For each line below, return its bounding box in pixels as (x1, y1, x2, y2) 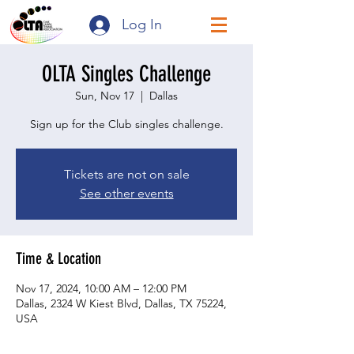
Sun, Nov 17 (75, 88, 134, 103)
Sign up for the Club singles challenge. (29, 117, 224, 131)
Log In (121, 16, 162, 33)
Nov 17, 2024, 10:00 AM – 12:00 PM (16, 281, 186, 296)
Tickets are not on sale (63, 167, 190, 182)
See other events (79, 186, 174, 201)
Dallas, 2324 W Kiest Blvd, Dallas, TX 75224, (16, 296, 227, 311)
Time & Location (16, 249, 101, 268)
